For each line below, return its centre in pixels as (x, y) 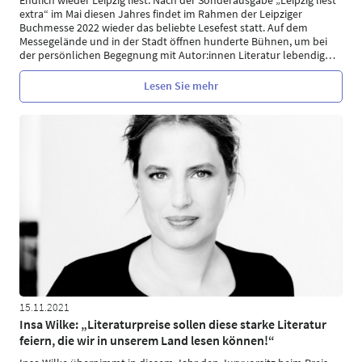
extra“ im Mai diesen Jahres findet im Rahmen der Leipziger (161, 13)
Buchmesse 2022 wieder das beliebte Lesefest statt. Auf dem (164, 27)
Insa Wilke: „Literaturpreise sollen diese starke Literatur (173, 324)
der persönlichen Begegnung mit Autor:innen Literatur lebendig (172, 55)
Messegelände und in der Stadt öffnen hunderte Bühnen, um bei (173, 41)
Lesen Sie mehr (181, 86)
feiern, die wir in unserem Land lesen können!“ (147, 340)
